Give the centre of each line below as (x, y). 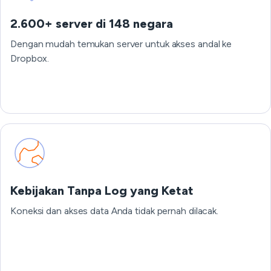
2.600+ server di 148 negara (92, 24)
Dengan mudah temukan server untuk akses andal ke (121, 44)
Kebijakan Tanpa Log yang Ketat (102, 191)
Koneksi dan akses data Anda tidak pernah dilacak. (115, 211)
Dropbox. (30, 58)
